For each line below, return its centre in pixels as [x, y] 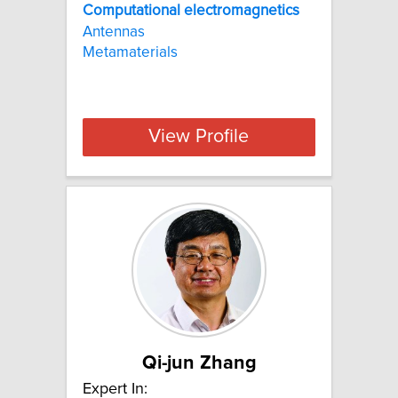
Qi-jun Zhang [199, 363]
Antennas [114, 32]
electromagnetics [242, 11]
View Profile [199, 137]
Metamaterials [130, 52]
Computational [131, 11]
